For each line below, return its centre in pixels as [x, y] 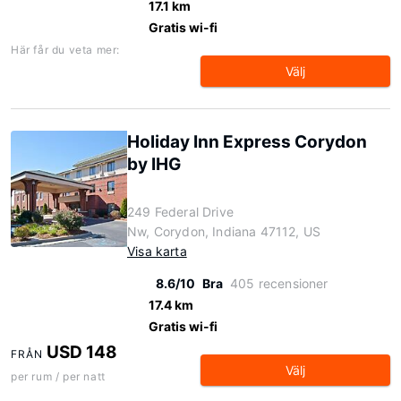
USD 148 [82, 352]
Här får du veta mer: [65, 50]
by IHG [154, 164]
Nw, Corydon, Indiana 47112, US [224, 231]
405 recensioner [279, 283]
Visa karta [157, 251]
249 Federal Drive [180, 212]
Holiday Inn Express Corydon [247, 142]
